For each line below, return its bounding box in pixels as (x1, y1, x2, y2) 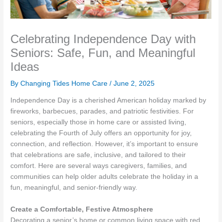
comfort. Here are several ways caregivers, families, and (10, 162, 187, 169)
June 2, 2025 (113, 80, 155, 88)
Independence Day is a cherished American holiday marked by (10, 96, 207, 104)
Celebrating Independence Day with (10, 33, 196, 46)
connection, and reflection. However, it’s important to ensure (10, 140, 199, 148)
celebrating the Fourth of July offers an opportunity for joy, (10, 129, 192, 137)
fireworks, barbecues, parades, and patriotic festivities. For (10, 107, 194, 115)
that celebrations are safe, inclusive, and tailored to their (10, 151, 186, 159)
